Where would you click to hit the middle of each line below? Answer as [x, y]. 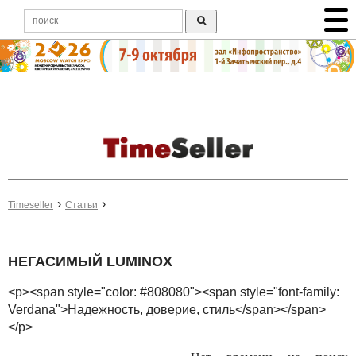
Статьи [81, 205]
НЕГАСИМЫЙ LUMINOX [90, 262]
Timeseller [31, 205]
